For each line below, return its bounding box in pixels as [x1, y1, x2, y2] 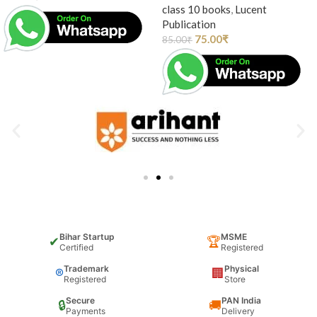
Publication [162, 17, 216, 30]
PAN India [221, 295, 262, 306]
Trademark [63, 263, 109, 275]
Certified [59, 242, 94, 253]
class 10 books [162, 2, 231, 16]
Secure [66, 295, 96, 306]
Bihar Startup [59, 231, 115, 243]
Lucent [235, 2, 267, 16]
